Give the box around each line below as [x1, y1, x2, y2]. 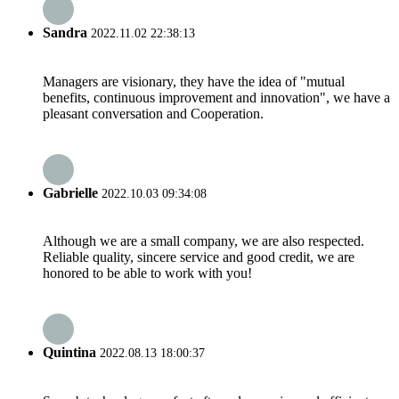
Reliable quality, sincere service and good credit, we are [43, 249, 354, 265]
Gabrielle [43, 184, 98, 200]
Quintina [43, 345, 96, 361]
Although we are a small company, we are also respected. [43, 233, 364, 249]
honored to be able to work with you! [43, 265, 252, 281]
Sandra [43, 25, 87, 41]
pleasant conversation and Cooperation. [43, 105, 264, 121]
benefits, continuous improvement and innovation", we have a [43, 89, 390, 105]
